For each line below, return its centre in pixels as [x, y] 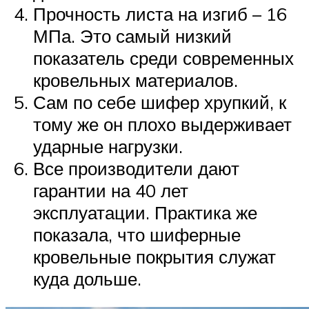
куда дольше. [87, 278]
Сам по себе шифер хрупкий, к [160, 102]
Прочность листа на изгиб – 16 [160, 13]
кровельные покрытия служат [154, 256]
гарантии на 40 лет [111, 190]
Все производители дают [136, 168]
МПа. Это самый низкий [132, 36]
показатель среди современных [163, 58]
